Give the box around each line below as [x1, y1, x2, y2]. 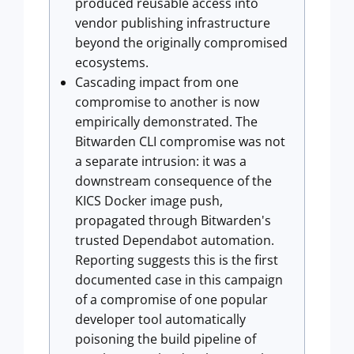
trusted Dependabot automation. [75, 232, 274, 249]
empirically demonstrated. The [75, 113, 258, 130]
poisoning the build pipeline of [75, 330, 256, 348]
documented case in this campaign [75, 271, 283, 288]
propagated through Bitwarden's [75, 212, 271, 229]
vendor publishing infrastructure [75, 14, 270, 32]
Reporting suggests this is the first [75, 251, 278, 269]
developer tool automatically [75, 311, 246, 328]
